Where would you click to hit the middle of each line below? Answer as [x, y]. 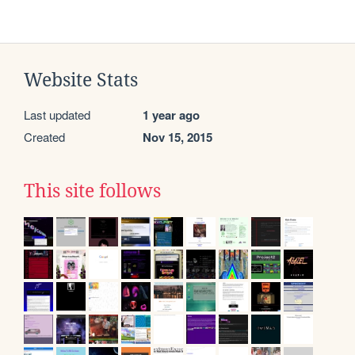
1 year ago [171, 115]
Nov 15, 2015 [177, 137]
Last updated [57, 114]
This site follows [92, 191]
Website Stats [81, 80]
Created [44, 136]
